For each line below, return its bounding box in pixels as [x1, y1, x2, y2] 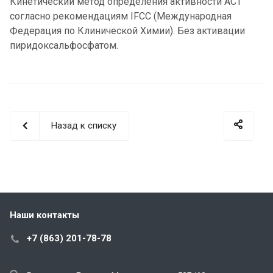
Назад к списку [51, 120, 116, 132]
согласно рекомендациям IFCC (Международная [10, 10, 232, 23]
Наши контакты [10, 210, 79, 221]
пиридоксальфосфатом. [10, 40, 118, 52]
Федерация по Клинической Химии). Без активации [10, 25, 245, 37]
